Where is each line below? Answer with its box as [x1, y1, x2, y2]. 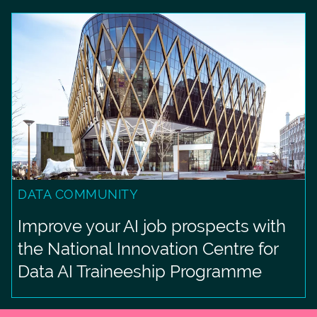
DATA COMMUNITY [18, 187, 138, 202]
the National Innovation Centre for [18, 238, 278, 260]
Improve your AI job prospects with [18, 216, 286, 237]
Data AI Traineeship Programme [18, 261, 262, 282]
